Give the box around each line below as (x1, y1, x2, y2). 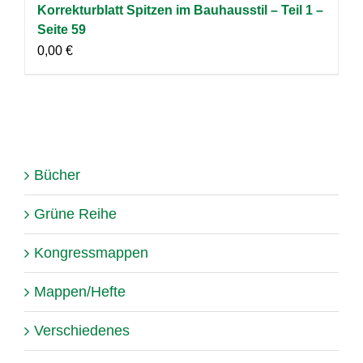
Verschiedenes (34, 322, 130, 339)
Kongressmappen (34, 244, 148, 261)
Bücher (34, 166, 80, 183)
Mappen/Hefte (34, 283, 126, 300)
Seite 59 (37, 22, 86, 36)
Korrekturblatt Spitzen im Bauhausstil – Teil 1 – (37, 2, 323, 17)
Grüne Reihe (34, 205, 117, 222)
